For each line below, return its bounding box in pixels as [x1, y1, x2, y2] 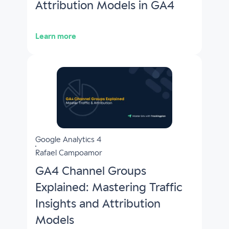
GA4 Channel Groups [35, 165, 146, 178]
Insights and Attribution [35, 198, 161, 211]
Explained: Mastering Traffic [35, 181, 182, 194]
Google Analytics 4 [35, 135, 101, 144]
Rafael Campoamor [35, 149, 102, 157]
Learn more [35, 32, 76, 41]
